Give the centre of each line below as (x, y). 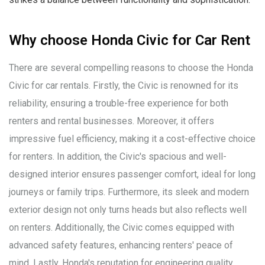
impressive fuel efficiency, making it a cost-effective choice (132, 139)
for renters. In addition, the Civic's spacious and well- (118, 156)
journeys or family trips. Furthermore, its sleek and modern (129, 192)
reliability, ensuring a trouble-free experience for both (119, 103)
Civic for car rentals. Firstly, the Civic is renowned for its (124, 85)
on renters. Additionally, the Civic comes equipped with (122, 227)
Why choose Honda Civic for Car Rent (130, 40)
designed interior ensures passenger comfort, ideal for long (132, 174)
